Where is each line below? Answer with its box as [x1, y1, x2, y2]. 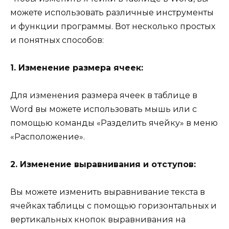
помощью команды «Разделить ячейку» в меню [10, 118, 218, 128]
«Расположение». [10, 131, 85, 142]
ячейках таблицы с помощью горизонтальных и [10, 201, 217, 211]
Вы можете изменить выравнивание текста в [10, 187, 205, 197]
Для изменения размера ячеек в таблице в [10, 90, 197, 100]
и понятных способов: [10, 35, 104, 45]
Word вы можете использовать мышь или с [10, 104, 197, 114]
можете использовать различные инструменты [10, 7, 214, 17]
